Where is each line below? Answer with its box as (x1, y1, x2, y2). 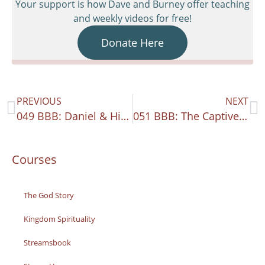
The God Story (24, 189, 74, 201)
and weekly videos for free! (73, 11, 192, 25)
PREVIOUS (17, 94, 62, 108)
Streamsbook (24, 237, 71, 248)
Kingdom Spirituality (24, 213, 95, 224)
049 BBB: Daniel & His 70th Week (121, 108, 129, 123)
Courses (12, 151, 57, 167)
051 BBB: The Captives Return (238, 108, 247, 123)
